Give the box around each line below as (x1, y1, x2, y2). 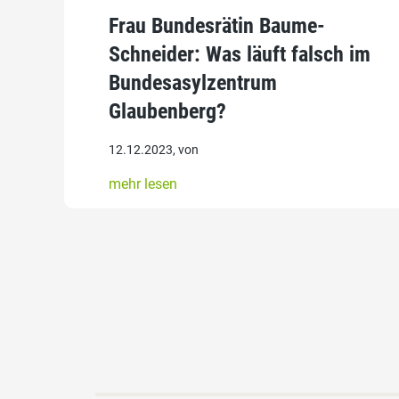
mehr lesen (109, 175, 177, 192)
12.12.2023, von (109, 142, 199, 157)
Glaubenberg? (109, 98, 226, 124)
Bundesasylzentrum (109, 69, 277, 95)
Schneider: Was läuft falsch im (109, 41, 370, 67)
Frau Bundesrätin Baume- (109, 12, 325, 38)
